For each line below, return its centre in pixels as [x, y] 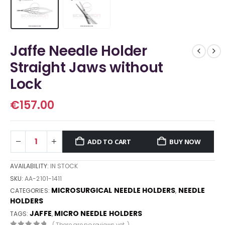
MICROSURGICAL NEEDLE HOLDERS [113, 191]
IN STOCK [64, 166]
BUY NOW [185, 141]
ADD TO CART [109, 141]
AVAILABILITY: [30, 166]
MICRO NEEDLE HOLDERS [98, 214]
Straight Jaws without [87, 68]
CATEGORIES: [31, 191]
